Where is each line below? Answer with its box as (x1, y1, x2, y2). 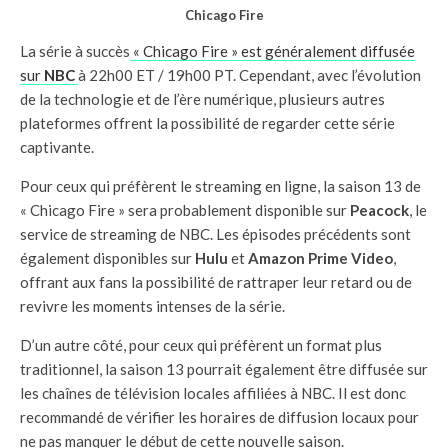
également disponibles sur (20, 248, 195, 267)
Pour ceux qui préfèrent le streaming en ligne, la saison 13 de (20, 176, 421, 195)
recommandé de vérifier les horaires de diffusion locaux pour (20, 407, 419, 426)
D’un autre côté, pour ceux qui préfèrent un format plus (20, 335, 382, 354)
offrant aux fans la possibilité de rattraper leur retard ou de (20, 272, 412, 291)
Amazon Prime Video (248, 248, 393, 267)
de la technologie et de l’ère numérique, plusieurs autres (20, 89, 385, 108)
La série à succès (20, 41, 130, 60)
